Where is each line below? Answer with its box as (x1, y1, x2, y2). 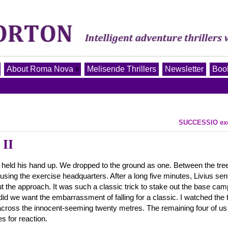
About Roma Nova (7, 65, 73, 73)
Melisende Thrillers (87, 65, 156, 73)
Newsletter (165, 65, 204, 73)
